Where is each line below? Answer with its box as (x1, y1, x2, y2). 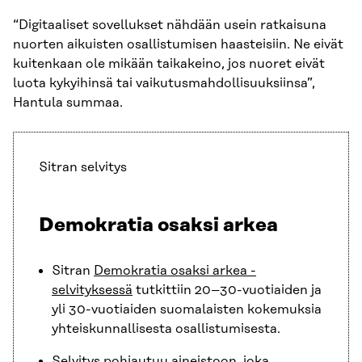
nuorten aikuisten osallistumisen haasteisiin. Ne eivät (13, 36, 343, 52)
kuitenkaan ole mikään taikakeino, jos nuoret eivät (13, 56, 325, 71)
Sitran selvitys (39, 159, 127, 175)
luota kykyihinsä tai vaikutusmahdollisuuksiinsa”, (13, 75, 315, 90)
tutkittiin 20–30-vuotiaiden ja (133, 282, 322, 297)
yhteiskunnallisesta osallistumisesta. (52, 321, 280, 336)
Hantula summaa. (13, 95, 123, 110)
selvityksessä (52, 282, 133, 297)
